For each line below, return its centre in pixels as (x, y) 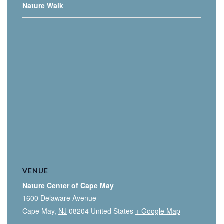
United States (112, 211)
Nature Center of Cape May (68, 186)
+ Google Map (158, 211)
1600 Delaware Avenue (59, 198)
